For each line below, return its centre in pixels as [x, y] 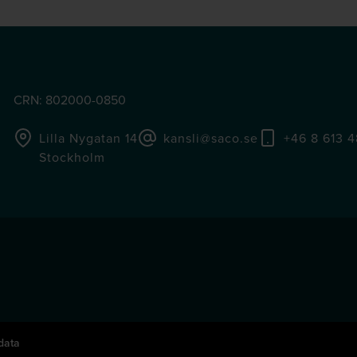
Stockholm [72, 157]
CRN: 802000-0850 [70, 100]
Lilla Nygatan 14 [88, 138]
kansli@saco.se [211, 138]
